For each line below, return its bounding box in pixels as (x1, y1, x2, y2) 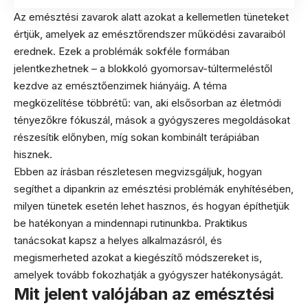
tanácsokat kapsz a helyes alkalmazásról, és (14, 233, 222, 247)
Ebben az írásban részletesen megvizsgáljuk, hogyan (14, 164, 262, 178)
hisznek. (14, 147, 52, 161)
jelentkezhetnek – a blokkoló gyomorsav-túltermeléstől (14, 61, 272, 75)
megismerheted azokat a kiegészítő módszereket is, (14, 250, 262, 264)
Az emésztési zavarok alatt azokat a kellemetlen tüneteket (14, 10, 289, 23)
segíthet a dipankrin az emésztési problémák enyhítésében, (14, 181, 294, 195)
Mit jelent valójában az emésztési (14, 283, 274, 304)
